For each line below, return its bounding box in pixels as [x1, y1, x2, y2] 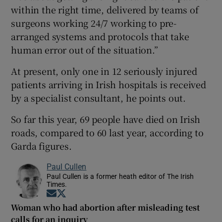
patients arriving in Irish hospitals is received [11, 77, 206, 91]
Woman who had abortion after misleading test [11, 201, 200, 213]
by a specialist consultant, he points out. [11, 91, 186, 104]
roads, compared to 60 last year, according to [11, 125, 204, 139]
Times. [47, 180, 67, 188]
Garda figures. [11, 139, 72, 152]
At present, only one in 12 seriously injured [11, 64, 197, 77]
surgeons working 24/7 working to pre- [11, 16, 177, 29]
